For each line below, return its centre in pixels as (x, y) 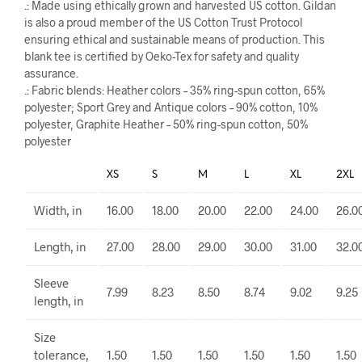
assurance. (51, 73)
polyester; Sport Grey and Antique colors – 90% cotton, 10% (171, 107)
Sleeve (51, 283)
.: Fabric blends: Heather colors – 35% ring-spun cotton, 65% (175, 90)
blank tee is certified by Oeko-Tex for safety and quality (162, 56)
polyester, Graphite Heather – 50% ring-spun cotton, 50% (166, 124)
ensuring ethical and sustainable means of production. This (175, 39)
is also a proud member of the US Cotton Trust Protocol (163, 22)
